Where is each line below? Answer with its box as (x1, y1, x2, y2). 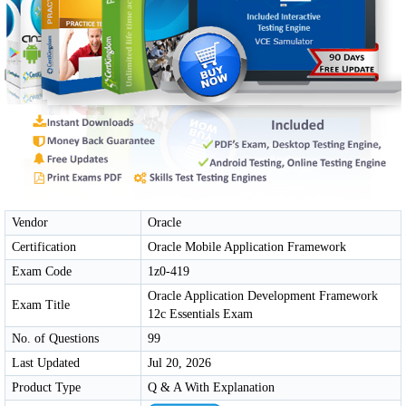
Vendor (12, 215, 48, 229)
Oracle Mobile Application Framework (148, 239, 346, 254)
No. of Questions (12, 331, 99, 345)
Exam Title (12, 297, 70, 312)
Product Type (12, 380, 81, 394)
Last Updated (12, 355, 80, 370)
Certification (12, 239, 76, 254)
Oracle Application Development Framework (148, 288, 378, 303)
